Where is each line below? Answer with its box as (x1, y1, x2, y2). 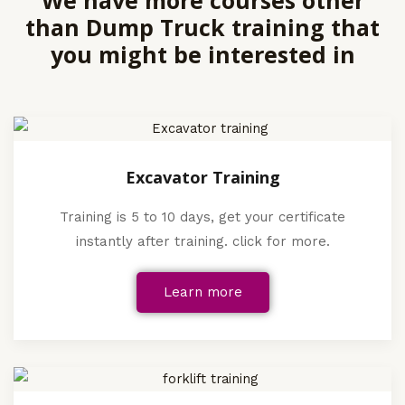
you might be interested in (50, 39, 355, 71)
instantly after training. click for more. (75, 233, 330, 250)
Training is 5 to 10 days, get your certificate (60, 209, 345, 226)
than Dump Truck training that (25, 12, 380, 43)
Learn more (163, 284, 242, 301)
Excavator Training (125, 166, 280, 189)
